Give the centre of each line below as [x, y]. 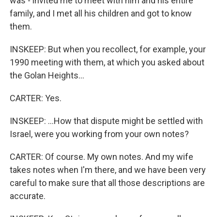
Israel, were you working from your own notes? [99, 134]
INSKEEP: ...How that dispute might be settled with [106, 121]
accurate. [28, 196]
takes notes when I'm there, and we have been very [108, 170]
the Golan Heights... [47, 75]
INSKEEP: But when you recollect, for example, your [108, 49]
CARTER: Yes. [36, 98]
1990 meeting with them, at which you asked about [107, 62]
